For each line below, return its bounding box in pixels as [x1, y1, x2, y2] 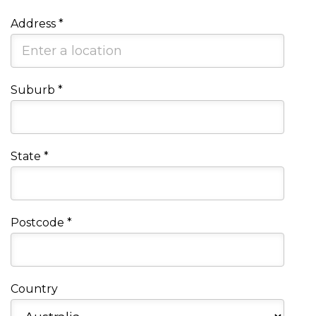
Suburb [11, 83, 58, 97]
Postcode [11, 216, 67, 230]
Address [11, 17, 59, 31]
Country [11, 282, 58, 296]
